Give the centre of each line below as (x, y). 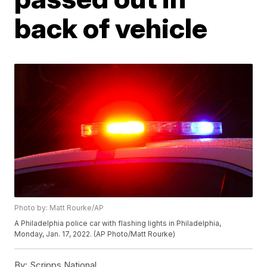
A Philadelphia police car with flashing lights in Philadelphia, (118, 223)
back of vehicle (111, 28)
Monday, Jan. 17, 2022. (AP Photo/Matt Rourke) (95, 234)
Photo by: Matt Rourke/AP (59, 208)
